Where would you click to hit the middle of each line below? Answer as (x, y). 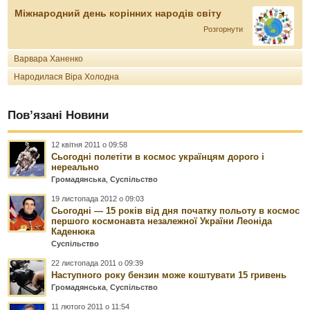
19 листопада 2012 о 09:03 (98, 198)
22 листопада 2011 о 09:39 (98, 263)
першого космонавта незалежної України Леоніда (162, 221)
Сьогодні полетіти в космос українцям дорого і (158, 156)
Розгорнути (223, 29)
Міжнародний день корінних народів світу (118, 13)
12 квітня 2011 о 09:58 (90, 144)
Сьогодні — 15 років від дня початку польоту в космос (176, 210)
